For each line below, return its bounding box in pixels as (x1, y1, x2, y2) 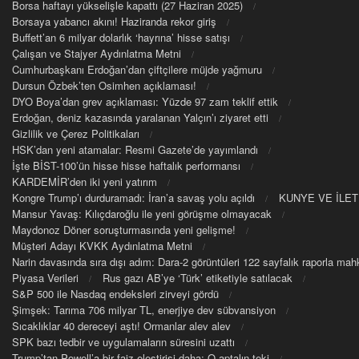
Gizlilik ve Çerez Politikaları (12, 125, 139, 141)
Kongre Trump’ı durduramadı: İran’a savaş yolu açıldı (12, 189, 255, 205)
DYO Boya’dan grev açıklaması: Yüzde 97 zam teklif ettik (12, 93, 278, 109)
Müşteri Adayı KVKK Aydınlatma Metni (12, 237, 192, 253)
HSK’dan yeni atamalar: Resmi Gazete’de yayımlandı (12, 141, 258, 157)
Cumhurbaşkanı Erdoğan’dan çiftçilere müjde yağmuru (12, 61, 262, 77)
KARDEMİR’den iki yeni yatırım (12, 173, 157, 189)
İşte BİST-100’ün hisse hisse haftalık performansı (12, 157, 240, 173)
